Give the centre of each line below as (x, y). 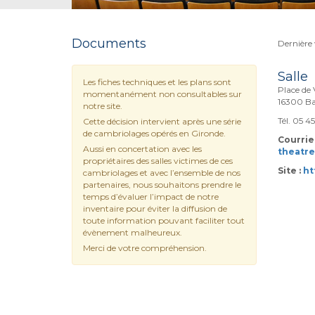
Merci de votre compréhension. (145, 247)
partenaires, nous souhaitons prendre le (162, 184)
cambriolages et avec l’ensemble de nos (162, 172)
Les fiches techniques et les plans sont (157, 82)
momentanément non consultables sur (162, 94)
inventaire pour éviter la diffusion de (155, 208)
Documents (109, 43)
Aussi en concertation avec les (142, 148)
